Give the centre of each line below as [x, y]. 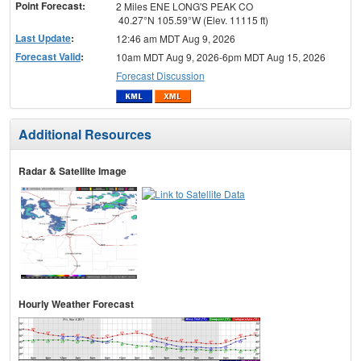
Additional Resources [85, 134]
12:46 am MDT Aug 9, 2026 [175, 39]
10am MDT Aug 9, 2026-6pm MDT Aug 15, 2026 [220, 57]
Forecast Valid [48, 57]
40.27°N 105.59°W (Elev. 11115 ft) [192, 20]
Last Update [43, 38]
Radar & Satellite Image [73, 170]
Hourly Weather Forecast [76, 303]
